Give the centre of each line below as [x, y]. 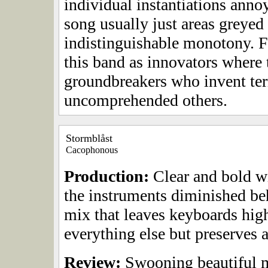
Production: [106, 176]
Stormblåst [89, 138]
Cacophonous [92, 150]
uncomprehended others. [146, 100]
